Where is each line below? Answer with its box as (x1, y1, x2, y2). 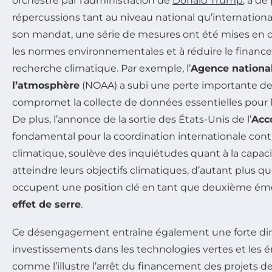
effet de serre (12, 198, 81, 210)
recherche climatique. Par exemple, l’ (12, 62, 191, 74)
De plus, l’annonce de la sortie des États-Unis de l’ (12, 113, 251, 125)
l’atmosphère (12, 79, 80, 91)
